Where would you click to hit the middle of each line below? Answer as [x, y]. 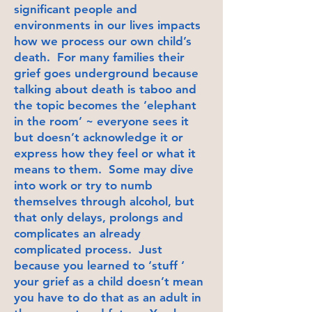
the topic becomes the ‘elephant [105, 105]
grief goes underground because [106, 73]
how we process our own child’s [103, 41]
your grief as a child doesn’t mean [109, 281]
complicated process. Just [88, 249]
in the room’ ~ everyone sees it [101, 121]
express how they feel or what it [105, 153]
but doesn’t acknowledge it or [99, 137]
